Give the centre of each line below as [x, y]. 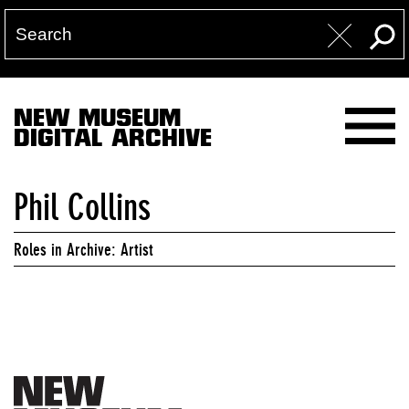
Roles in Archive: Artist [84, 249]
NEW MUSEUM [97, 121]
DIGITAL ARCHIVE [113, 141]
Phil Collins [82, 207]
